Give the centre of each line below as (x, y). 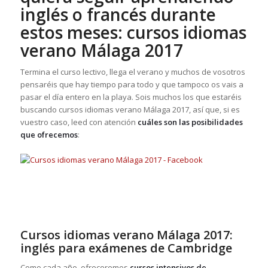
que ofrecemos (49, 134)
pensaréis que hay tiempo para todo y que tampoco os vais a (132, 84)
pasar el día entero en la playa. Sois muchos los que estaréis (131, 97)
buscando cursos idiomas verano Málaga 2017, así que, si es (130, 109)
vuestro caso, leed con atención (79, 122)
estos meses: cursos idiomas (133, 32)
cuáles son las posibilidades (190, 122)
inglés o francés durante (118, 14)
